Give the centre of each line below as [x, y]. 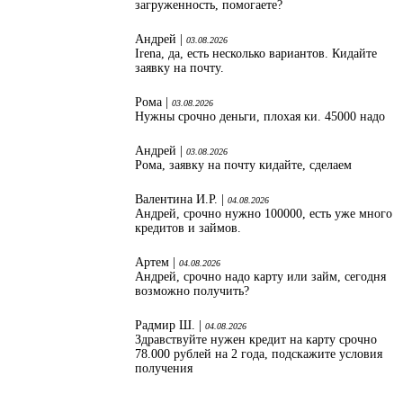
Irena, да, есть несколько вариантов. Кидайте [256, 54]
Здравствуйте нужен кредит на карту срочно [256, 340]
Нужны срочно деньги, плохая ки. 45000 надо [260, 117]
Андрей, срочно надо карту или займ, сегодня [260, 277]
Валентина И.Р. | [181, 200]
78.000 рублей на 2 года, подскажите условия [259, 354]
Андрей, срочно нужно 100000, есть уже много [264, 214]
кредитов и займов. [188, 228]
